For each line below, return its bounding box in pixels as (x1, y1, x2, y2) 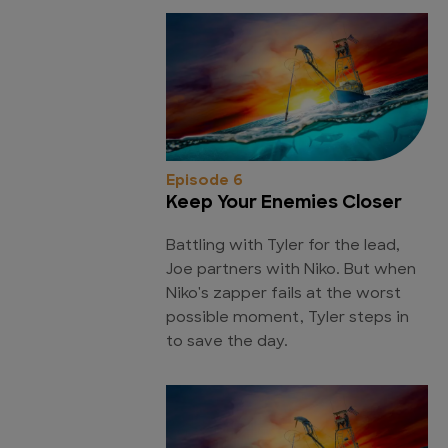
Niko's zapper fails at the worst (166, 286, 401, 302)
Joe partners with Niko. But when (166, 262, 416, 278)
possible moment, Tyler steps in (166, 310, 409, 326)
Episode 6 (166, 173, 243, 189)
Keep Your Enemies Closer (166, 193, 402, 213)
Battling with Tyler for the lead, (166, 238, 400, 254)
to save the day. (166, 334, 288, 350)
